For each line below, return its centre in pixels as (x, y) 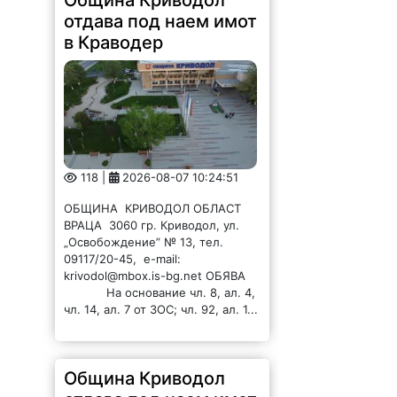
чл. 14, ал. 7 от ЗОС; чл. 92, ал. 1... (161, 309)
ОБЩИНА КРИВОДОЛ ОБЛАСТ (155, 208)
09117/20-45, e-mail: (123, 258)
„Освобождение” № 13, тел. (144, 241)
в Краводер (114, 42)
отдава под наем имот (161, 21)
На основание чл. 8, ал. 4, (160, 292)
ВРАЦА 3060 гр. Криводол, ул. (152, 225)
